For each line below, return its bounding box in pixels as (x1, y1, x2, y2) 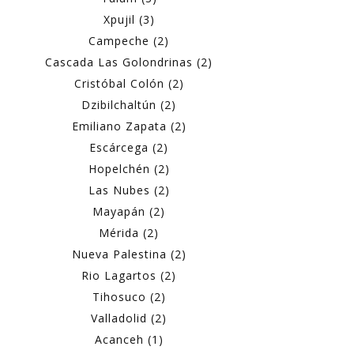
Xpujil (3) (103, 12, 155, 28)
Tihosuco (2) (92, 289, 166, 305)
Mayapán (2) (92, 204, 165, 220)
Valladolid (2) (91, 311, 167, 326)
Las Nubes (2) (88, 183, 170, 198)
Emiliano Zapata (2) (71, 119, 186, 134)
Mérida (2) (99, 225, 159, 241)
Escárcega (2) (89, 140, 168, 156)
